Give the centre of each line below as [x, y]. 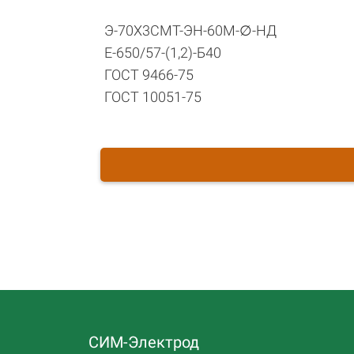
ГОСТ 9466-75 [149, 75]
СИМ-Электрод [144, 342]
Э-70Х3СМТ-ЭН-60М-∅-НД [190, 30]
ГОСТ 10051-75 [153, 97]
